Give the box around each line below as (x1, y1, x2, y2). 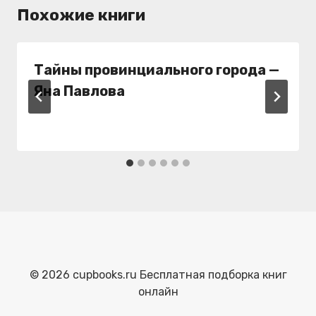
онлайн (138, 285, 178, 298)
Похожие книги (17, 4, 145, 25)
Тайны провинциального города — (34, 61, 279, 78)
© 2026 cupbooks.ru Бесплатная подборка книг (29, 268, 287, 281)
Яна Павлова (34, 82, 125, 99)
